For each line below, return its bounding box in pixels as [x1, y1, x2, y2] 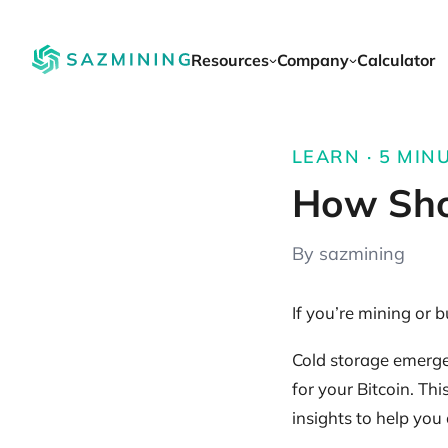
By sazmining [292, 242, 405, 265]
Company [277, 50, 349, 70]
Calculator [357, 50, 435, 70]
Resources [191, 50, 269, 70]
